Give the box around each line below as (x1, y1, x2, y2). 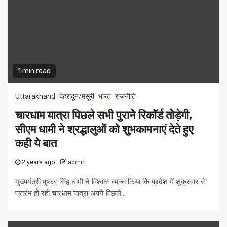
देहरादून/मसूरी (59, 92, 94, 101)
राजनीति (115, 92, 136, 101)
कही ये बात (15, 137, 57, 151)
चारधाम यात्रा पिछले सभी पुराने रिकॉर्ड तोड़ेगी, (15, 108, 192, 123)
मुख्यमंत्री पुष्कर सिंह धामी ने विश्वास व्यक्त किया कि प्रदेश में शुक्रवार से (15, 177, 206, 187)
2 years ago (20, 159, 56, 166)
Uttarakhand (15, 92, 55, 101)
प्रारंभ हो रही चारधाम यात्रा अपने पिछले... (15, 188, 126, 198)
